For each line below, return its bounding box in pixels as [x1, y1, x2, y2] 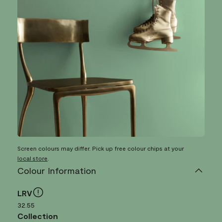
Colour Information [17, 165, 96, 176]
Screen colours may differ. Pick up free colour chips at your [17, 145, 184, 152]
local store [17, 155, 48, 162]
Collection [17, 211, 58, 221]
